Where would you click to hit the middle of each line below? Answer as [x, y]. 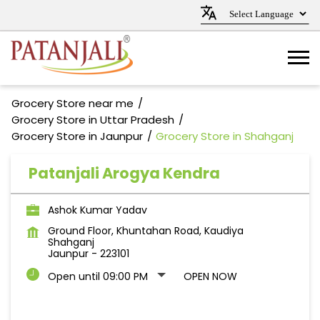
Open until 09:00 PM [98, 276]
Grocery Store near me [72, 103]
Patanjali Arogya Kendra [124, 173]
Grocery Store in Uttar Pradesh [93, 120]
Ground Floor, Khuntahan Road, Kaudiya [146, 231]
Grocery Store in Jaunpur [77, 136]
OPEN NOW [210, 276]
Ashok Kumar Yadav [97, 210]
